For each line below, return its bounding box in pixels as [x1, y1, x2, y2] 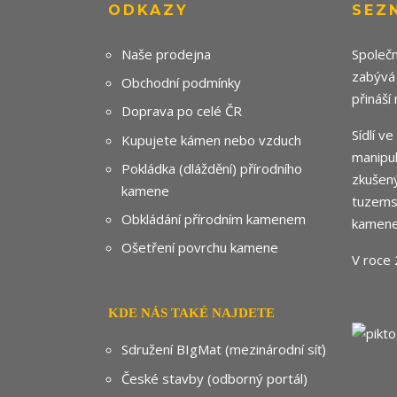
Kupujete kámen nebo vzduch [121, 130, 301, 149]
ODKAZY [108, 2, 189, 19]
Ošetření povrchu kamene [121, 238, 278, 257]
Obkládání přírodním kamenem [121, 209, 306, 228]
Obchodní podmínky [121, 74, 241, 92]
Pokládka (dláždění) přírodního [121, 159, 302, 177]
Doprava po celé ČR [121, 102, 242, 121]
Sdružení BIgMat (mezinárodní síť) [121, 340, 326, 359]
